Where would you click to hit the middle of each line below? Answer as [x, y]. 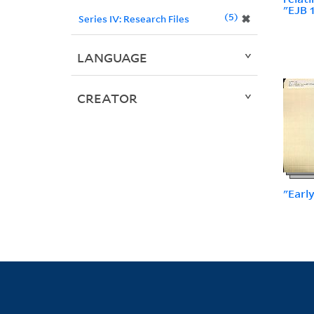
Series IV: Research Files [134, 19]
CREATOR [107, 98]
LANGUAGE [112, 58]
